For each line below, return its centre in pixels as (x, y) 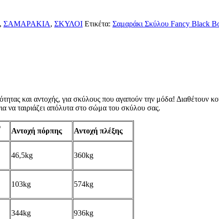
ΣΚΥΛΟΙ (68, 23)
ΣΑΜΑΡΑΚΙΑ (27, 23)
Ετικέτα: (98, 23)
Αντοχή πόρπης (37, 131)
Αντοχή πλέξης (98, 131)
